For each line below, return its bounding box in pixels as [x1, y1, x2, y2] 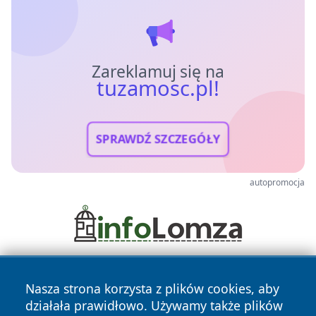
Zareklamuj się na [91, 60, 225, 83]
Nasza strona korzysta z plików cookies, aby [25, 280, 279, 297]
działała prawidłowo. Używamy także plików [25, 297, 283, 314]
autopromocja [250, 176, 305, 188]
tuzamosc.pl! [96, 73, 220, 102]
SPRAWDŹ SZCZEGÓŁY [95, 130, 221, 147]
